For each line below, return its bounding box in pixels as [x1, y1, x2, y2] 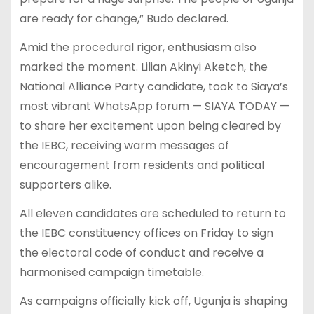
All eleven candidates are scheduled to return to [19, 205, 286, 222]
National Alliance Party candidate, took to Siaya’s [19, 78, 288, 95]
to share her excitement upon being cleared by [19, 118, 281, 135]
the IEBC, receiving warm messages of [19, 137, 229, 154]
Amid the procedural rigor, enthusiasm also [19, 39, 257, 56]
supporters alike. [19, 177, 111, 193]
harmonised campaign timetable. [19, 264, 204, 281]
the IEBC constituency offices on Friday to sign [19, 225, 273, 242]
